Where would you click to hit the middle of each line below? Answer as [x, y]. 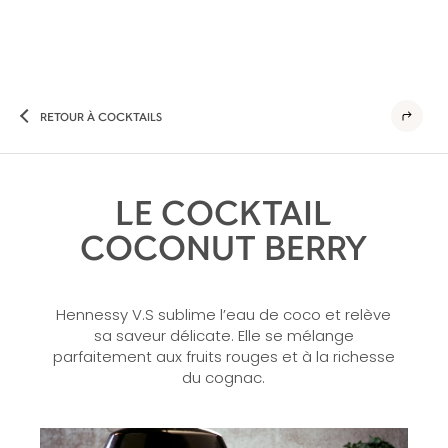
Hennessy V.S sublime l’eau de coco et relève [224, 314]
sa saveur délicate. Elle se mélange [223, 335]
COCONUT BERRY [224, 246]
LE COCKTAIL [224, 211]
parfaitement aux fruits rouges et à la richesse [223, 356]
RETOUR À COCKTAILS [101, 115]
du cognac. [224, 377]
